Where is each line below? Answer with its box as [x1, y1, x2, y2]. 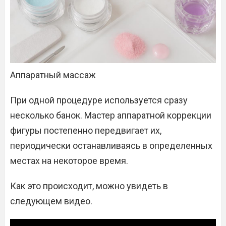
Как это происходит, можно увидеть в [10, 181, 168, 191]
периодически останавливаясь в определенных [10, 140, 212, 151]
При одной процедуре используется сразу [10, 95, 188, 105]
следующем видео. [10, 196, 92, 206]
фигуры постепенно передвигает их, [10, 125, 161, 136]
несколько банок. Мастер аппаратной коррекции [10, 110, 211, 121]
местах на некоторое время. [10, 155, 128, 166]
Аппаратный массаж [10, 70, 96, 80]
